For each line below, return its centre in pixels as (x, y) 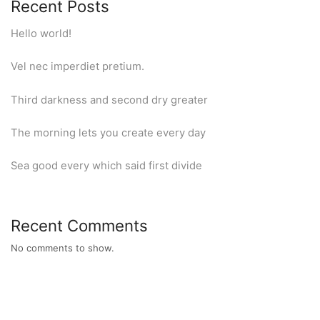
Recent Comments (79, 226)
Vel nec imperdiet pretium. (77, 67)
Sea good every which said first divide (106, 166)
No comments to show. (62, 248)
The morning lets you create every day (108, 132)
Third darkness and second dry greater (109, 100)
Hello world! (41, 34)
